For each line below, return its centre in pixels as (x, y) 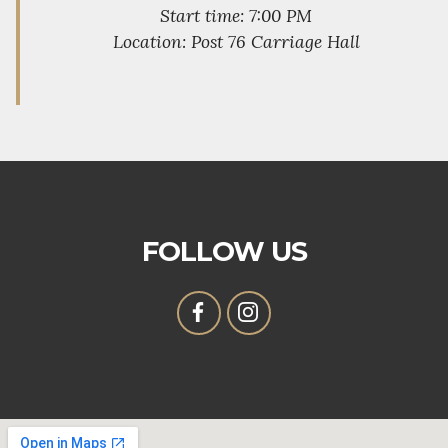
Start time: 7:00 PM (236, 15)
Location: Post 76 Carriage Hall (236, 41)
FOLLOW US (224, 251)
